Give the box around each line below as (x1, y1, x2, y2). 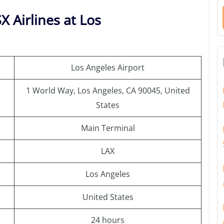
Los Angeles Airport (71, 62, 144, 73)
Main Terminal (80, 122, 135, 133)
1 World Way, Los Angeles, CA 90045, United (25, 85, 190, 96)
